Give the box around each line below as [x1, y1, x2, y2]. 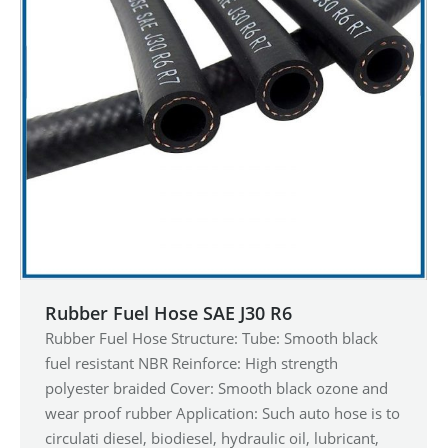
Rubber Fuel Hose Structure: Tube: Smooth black [45, 327, 378, 348]
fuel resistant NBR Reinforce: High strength [45, 352, 338, 373]
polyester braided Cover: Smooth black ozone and [45, 377, 388, 398]
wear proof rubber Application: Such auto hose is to [45, 402, 400, 423]
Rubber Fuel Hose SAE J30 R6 [45, 300, 292, 325]
